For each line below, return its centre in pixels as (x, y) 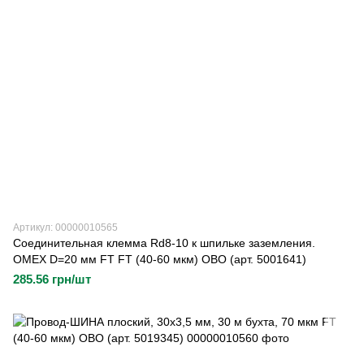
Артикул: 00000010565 (65, 227)
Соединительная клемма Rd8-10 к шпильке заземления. (164, 243)
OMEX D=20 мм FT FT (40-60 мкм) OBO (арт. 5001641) (160, 259)
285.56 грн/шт (52, 279)
